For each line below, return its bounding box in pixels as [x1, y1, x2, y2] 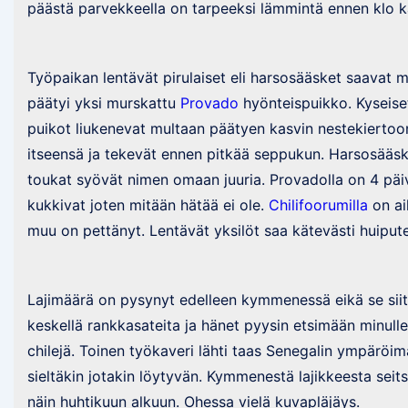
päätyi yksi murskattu [27, 94, 180, 112]
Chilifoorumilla [269, 196, 368, 214]
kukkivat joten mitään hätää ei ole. [27, 196, 269, 214]
